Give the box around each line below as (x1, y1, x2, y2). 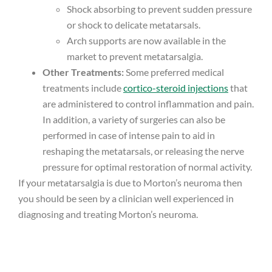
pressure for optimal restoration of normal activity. (42, 160, 252, 172)
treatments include (42, 81, 123, 93)
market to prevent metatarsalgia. (67, 50, 203, 62)
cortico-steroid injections (123, 81, 228, 93)
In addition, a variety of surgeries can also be (42, 113, 225, 125)
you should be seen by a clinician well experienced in (18, 192, 234, 204)
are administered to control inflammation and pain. (42, 97, 254, 109)
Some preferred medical (124, 66, 224, 78)
